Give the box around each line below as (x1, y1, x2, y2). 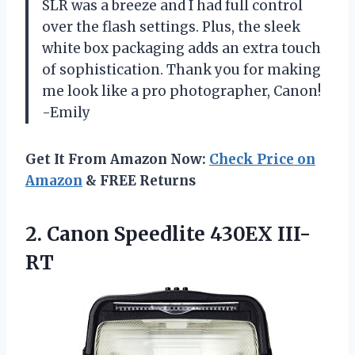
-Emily (42, 103, 90, 121)
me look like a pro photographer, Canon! (42, 82, 321, 100)
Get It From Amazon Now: (25, 150, 209, 168)
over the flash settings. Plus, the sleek (42, 17, 300, 36)
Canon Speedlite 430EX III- (47, 221, 311, 246)
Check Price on (209, 150, 315, 168)
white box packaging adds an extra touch (42, 39, 321, 57)
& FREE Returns (82, 171, 196, 189)
